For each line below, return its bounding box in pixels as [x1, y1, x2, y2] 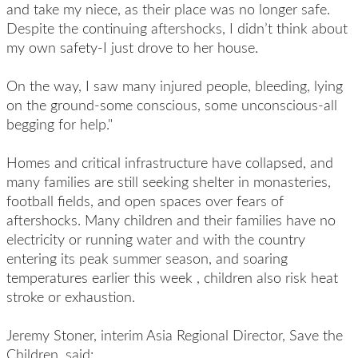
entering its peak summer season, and [6, 249, 239, 268]
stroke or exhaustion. [6, 287, 135, 306]
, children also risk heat [196, 268, 338, 287]
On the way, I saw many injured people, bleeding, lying [6, 76, 343, 95]
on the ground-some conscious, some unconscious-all [6, 95, 337, 114]
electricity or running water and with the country [6, 229, 305, 249]
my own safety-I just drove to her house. [6, 38, 258, 57]
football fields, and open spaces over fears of [6, 191, 284, 210]
